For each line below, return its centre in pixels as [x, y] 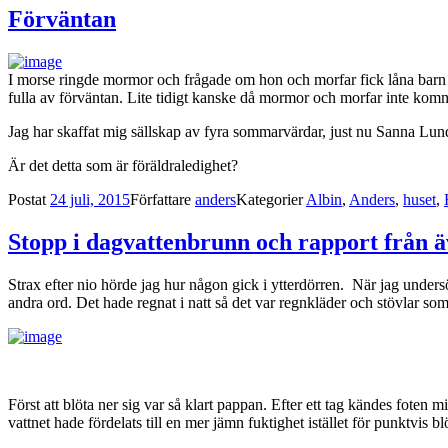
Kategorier [271, 199]
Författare [162, 199]
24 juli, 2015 [90, 199]
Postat [29, 199]
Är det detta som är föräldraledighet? [123, 165]
